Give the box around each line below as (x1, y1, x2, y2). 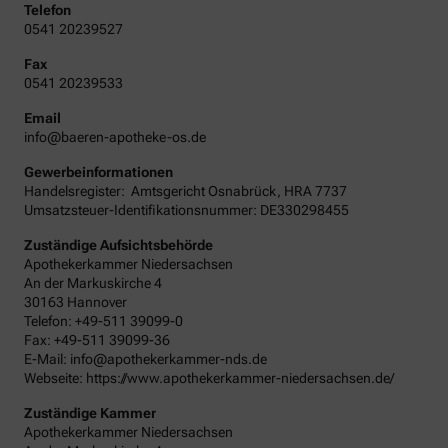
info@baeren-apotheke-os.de (24, 128, 206, 145)
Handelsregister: (24, 182, 128, 199)
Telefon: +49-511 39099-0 (24, 312, 183, 329)
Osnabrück (208, 182, 277, 199)
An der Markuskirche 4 (24, 274, 162, 291)
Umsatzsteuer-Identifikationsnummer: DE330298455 (24, 201, 349, 218)
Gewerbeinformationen (24, 163, 173, 180)
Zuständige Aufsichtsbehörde (24, 236, 213, 253)
